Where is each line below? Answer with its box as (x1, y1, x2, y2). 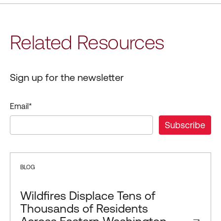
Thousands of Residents (20, 201, 148, 216)
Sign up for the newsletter (10, 71, 124, 83)
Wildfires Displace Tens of (20, 188, 155, 203)
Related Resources (10, 31, 164, 54)
